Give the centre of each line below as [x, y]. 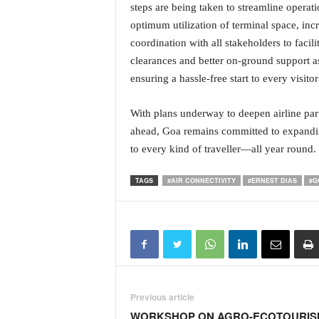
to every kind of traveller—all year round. [223, 149]
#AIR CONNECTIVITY [201, 181]
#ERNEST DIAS [272, 181]
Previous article [162, 297]
